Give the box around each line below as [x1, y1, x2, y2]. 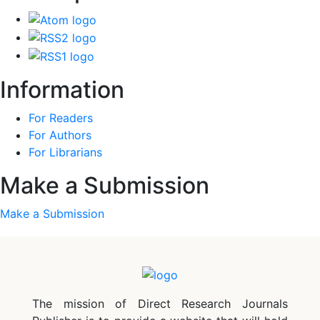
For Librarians [29, 144, 102, 159]
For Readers [29, 110, 93, 125]
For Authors [29, 127, 91, 142]
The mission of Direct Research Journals [32, 296, 288, 311]
